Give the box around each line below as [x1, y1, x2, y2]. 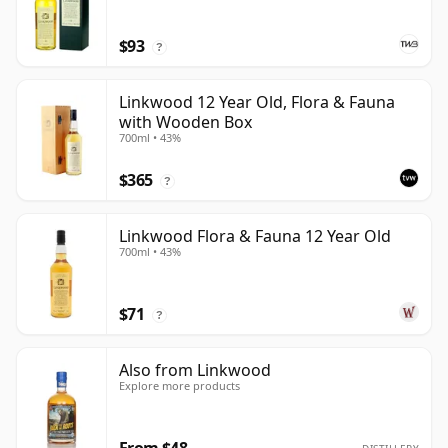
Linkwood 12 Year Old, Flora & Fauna [119, 91, 395, 114]
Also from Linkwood [119, 359, 271, 382]
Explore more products [119, 378, 240, 394]
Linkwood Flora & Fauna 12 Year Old [119, 225, 391, 248]
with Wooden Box [119, 111, 252, 134]
